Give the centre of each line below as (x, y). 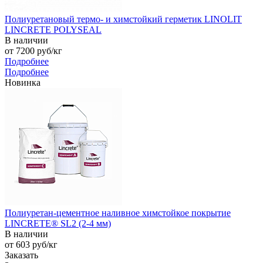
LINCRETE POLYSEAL (53, 29)
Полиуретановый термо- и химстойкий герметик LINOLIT (123, 19)
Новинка (23, 82)
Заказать (21, 255)
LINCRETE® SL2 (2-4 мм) (58, 223)
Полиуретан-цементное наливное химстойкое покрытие (118, 213)
